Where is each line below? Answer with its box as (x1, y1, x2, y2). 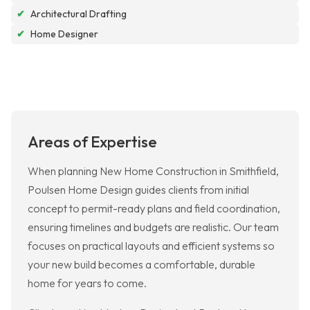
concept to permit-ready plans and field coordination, (28, 201, 280, 216)
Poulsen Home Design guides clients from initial (28, 183, 249, 197)
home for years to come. (28, 276, 147, 291)
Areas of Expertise (28, 132, 157, 152)
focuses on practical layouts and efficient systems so (28, 239, 275, 253)
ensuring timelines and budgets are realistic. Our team (28, 220, 279, 235)
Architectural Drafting (30, 8, 127, 21)
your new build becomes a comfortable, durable (28, 257, 255, 272)
